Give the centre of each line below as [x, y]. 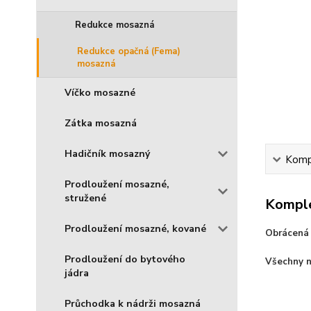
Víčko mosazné [100, 93]
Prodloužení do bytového [125, 259]
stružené [85, 198]
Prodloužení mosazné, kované [135, 229]
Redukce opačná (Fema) [129, 51]
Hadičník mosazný [107, 154]
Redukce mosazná [115, 25]
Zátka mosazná [101, 123]
